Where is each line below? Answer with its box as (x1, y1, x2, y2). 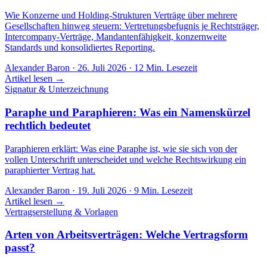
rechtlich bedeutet (5, 119, 91, 132)
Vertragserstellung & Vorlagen (5, 206, 118, 217)
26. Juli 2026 (77, 63, 126, 73)
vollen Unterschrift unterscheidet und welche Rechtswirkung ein (5, 154, 246, 164)
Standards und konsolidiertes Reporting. (5, 42, 155, 53)
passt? (5, 241, 35, 254)
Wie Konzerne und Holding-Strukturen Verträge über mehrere (5, 10, 237, 21)
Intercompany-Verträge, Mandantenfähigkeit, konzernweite (5, 32, 226, 42)
